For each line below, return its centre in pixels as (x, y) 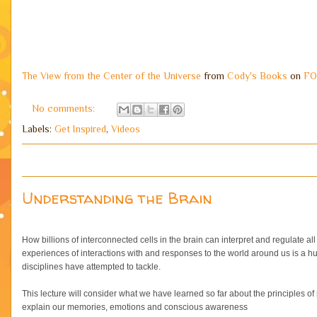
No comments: (65, 108)
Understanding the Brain (117, 198)
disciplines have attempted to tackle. (91, 267)
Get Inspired (80, 129)
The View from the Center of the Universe (111, 76)
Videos (126, 129)
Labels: (38, 129)
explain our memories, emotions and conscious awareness (135, 307)
